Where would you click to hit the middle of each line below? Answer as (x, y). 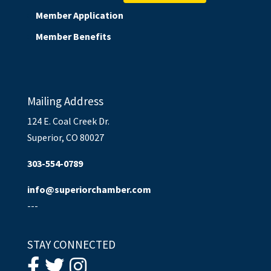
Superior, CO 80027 (65, 137)
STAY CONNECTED (71, 244)
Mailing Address (65, 101)
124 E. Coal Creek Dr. (68, 121)
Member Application (79, 15)
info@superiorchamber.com (89, 189)
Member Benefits (73, 37)
